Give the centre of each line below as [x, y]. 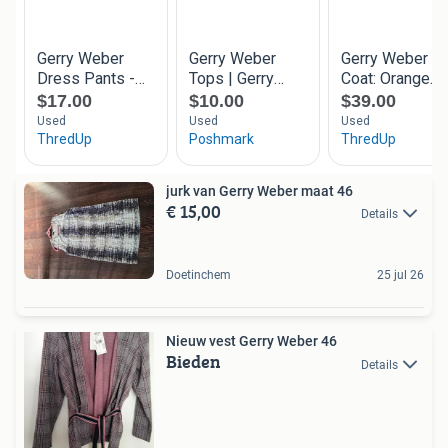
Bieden [193, 362]
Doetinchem [198, 275]
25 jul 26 [400, 275]
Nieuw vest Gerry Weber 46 [251, 341]
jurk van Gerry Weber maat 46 [259, 190]
